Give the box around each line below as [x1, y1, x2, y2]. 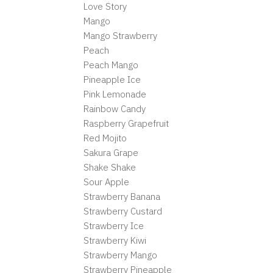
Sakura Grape [83, 147, 138, 158]
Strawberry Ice [83, 220, 144, 232]
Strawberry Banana [83, 191, 160, 202]
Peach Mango [83, 59, 138, 71]
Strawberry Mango [83, 249, 157, 261]
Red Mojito [83, 132, 127, 144]
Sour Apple [83, 176, 129, 188]
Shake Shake [83, 161, 136, 173]
